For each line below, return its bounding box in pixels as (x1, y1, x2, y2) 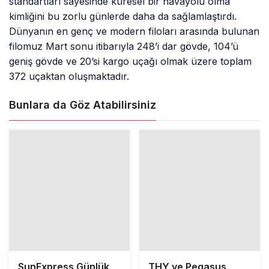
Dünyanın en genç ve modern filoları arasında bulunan (9, 25, 260, 38)
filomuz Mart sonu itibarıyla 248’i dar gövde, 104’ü (9, 40, 239, 53)
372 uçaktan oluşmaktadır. (9, 70, 130, 83)
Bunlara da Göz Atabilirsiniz (9, 98, 156, 112)
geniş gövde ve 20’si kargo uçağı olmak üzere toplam (9, 55, 252, 68)
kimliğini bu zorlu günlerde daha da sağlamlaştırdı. (9, 10, 237, 23)
